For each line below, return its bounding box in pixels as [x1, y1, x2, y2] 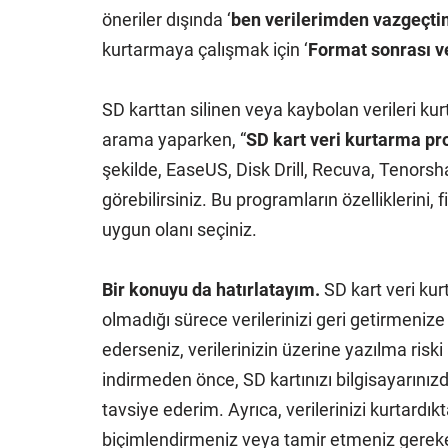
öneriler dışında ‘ [102, 9, 231, 30]
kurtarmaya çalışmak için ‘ [102, 39, 308, 60]
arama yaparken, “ [102, 129, 246, 150]
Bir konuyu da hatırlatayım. [102, 279, 320, 300]
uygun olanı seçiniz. [102, 219, 257, 240]
